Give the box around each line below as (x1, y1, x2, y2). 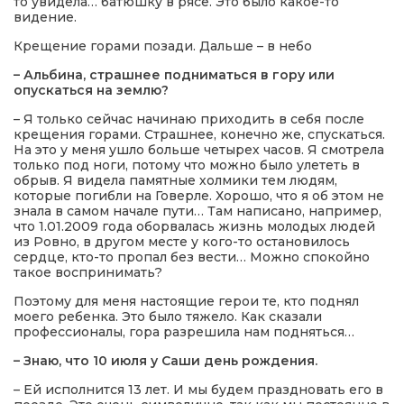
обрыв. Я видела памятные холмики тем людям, (14, 172, 337, 188)
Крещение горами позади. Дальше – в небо (14, 38, 312, 54)
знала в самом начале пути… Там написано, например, (14, 203, 381, 219)
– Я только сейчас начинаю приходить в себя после (14, 111, 364, 127)
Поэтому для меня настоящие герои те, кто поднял (14, 293, 359, 309)
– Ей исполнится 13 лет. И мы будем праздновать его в (14, 381, 383, 398)
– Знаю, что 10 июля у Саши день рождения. (14, 353, 317, 369)
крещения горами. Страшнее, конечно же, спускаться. (14, 126, 385, 142)
